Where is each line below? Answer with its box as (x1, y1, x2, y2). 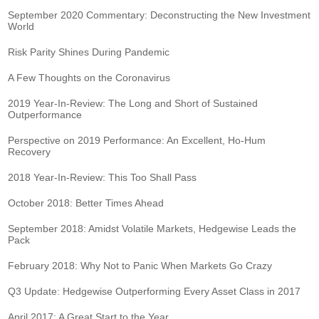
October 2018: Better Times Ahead (8, 197, 164, 209)
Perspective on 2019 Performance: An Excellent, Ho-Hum (8, 134, 266, 146)
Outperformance (8, 108, 83, 120)
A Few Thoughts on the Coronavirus (8, 71, 171, 83)
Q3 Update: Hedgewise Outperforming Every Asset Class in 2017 (8, 285, 301, 297)
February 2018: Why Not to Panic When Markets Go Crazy (8, 259, 273, 271)
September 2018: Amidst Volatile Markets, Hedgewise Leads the (8, 222, 297, 234)
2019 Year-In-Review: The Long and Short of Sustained (8, 97, 258, 109)
